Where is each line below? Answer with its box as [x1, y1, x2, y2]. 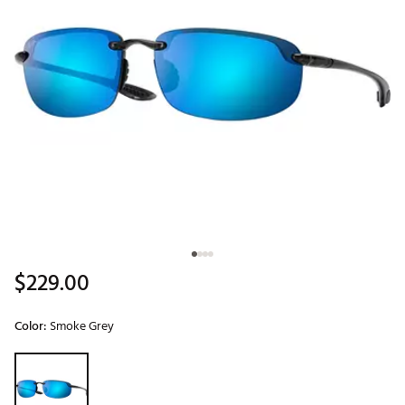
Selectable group [14, 350, 98, 371]
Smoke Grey [50, 316, 114, 337]
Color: [14, 316, 50, 337]
